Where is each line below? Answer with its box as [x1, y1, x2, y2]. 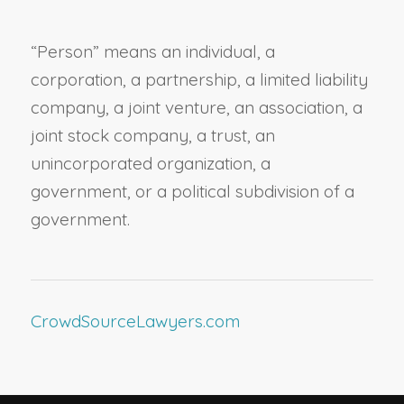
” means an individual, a [92, 41, 275, 63]
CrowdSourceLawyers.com [30, 310, 240, 333]
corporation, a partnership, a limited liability [30, 69, 368, 91]
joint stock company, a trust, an [30, 124, 275, 147]
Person [36, 41, 93, 63]
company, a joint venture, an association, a [30, 96, 363, 119]
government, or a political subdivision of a [30, 180, 354, 203]
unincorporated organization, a [30, 152, 271, 175]
